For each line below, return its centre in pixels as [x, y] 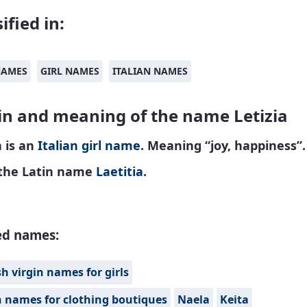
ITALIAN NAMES [150, 71]
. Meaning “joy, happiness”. [223, 145]
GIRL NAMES [70, 71]
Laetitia [120, 171]
